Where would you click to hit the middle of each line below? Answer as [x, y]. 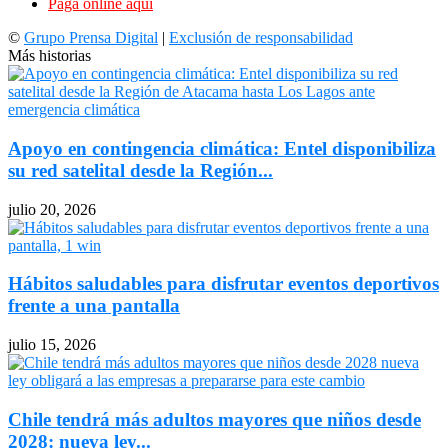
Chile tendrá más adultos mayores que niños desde [214, 419]
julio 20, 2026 [52, 209]
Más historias [49, 56]
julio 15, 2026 [52, 345]
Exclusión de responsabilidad [261, 38]
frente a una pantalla [94, 306]
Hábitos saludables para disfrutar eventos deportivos [223, 284]
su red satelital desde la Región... [140, 170]
